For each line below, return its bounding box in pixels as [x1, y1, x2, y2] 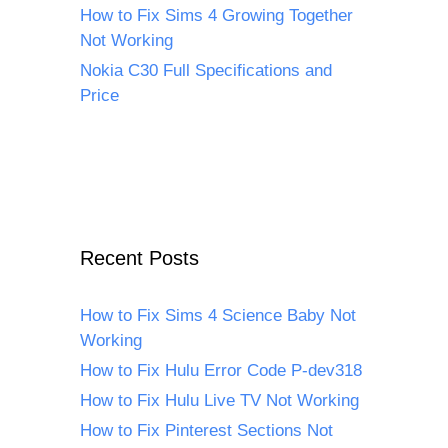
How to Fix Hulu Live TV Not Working [80, 391, 359, 411]
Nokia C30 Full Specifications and [80, 61, 332, 81]
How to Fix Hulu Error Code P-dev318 [80, 361, 362, 381]
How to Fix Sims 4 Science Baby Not [80, 306, 356, 326]
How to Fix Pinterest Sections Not [80, 421, 333, 441]
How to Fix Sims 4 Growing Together [80, 6, 353, 26]
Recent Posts [80, 247, 199, 270]
